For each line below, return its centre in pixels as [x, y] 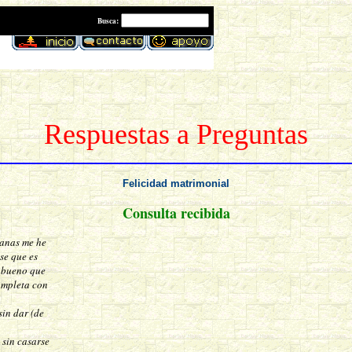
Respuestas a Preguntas [176, 134]
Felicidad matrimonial [176, 184]
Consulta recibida [176, 213]
